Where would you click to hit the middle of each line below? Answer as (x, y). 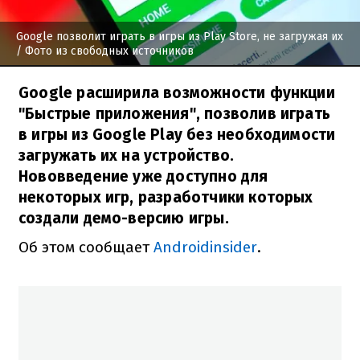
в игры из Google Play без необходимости (177, 134)
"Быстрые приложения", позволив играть (175, 113)
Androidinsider (205, 247)
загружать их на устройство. (127, 155)
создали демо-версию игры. (124, 218)
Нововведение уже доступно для (143, 176)
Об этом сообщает (86, 247)
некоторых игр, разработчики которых (166, 197)
